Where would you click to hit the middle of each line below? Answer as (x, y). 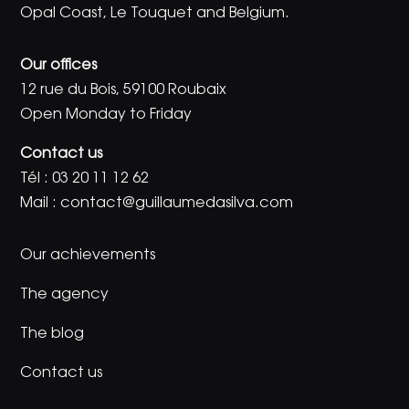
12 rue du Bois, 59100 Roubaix (124, 90)
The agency (65, 294)
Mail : (41, 203)
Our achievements (88, 255)
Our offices (59, 65)
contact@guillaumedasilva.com (177, 203)
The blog (52, 334)
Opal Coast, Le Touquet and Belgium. (155, 13)
